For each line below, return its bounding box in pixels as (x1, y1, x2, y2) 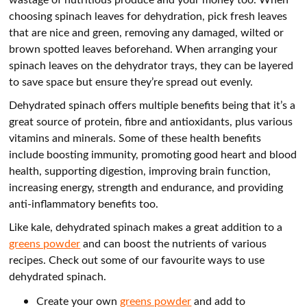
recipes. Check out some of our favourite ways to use (9, 252, 265, 267)
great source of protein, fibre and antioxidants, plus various (9, 114, 293, 129)
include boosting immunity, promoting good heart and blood (9, 147, 297, 162)
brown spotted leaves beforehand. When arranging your (9, 41, 278, 56)
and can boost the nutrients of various (80, 236, 267, 251)
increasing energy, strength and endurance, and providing (9, 180, 284, 195)
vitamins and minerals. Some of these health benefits (9, 130, 262, 145)
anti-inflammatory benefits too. (9, 196, 159, 211)
